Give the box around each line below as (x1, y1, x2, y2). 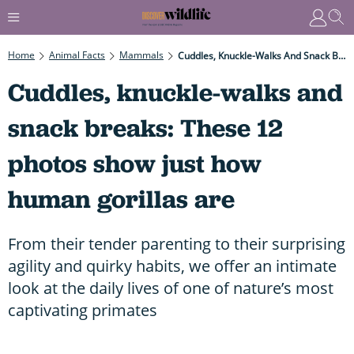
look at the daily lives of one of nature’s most (8, 277, 333, 299)
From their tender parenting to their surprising (8, 232, 345, 254)
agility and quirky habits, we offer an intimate (8, 254, 337, 277)
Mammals (119, 47, 164, 62)
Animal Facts (49, 47, 105, 62)
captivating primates (8, 299, 157, 321)
